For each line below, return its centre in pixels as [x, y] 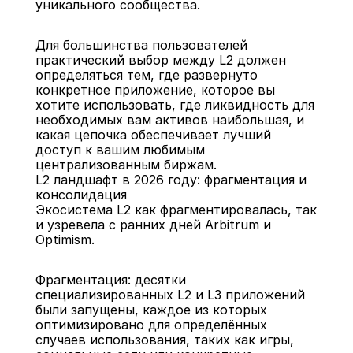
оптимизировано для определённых [151, 325]
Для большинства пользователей [141, 45]
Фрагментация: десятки [110, 280]
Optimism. [65, 240]
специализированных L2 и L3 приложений [170, 295]
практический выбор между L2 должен [160, 60]
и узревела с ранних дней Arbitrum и [153, 225]
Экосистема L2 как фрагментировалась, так [176, 210]
